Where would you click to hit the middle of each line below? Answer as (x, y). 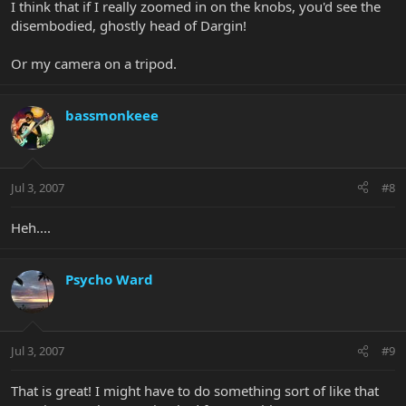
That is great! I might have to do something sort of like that (195, 391)
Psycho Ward (109, 279)
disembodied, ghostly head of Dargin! (129, 26)
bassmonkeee (112, 116)
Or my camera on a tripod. (94, 64)
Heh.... (31, 227)
